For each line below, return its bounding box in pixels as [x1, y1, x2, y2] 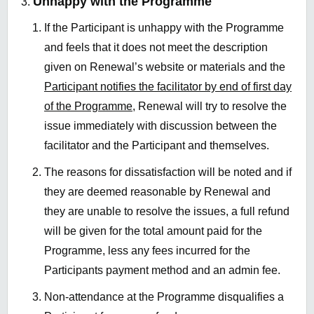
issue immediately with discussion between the [44, 119, 277, 132]
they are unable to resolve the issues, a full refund [44, 205, 289, 217]
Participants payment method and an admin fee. [44, 264, 280, 276]
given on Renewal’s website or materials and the [44, 60, 285, 73]
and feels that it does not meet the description [44, 41, 268, 53]
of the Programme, [44, 100, 135, 112]
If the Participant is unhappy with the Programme [44, 21, 284, 34]
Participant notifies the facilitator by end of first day [44, 80, 292, 93]
